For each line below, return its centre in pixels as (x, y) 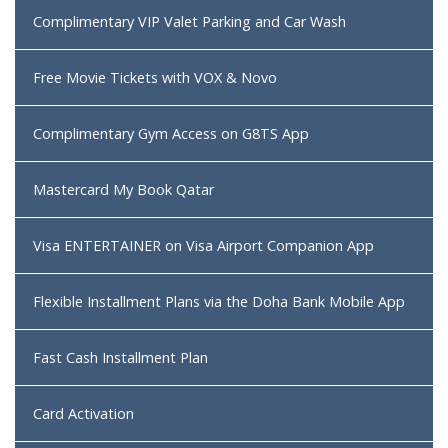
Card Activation (83, 414)
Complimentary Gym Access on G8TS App (171, 134)
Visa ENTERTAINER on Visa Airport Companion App (203, 246)
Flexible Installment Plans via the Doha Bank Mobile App (219, 302)
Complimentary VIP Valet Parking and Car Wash (189, 22)
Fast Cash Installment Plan (120, 358)
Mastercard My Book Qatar (123, 190)
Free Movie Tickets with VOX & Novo (155, 78)
